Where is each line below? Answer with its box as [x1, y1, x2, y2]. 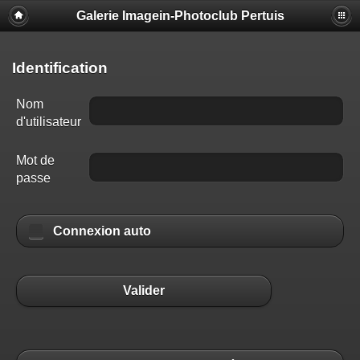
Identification [12, 59, 108, 76]
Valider [123, 284, 166, 298]
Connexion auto [53, 224, 151, 239]
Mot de [16, 153, 55, 168]
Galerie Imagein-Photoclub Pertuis [76, 9, 284, 22]
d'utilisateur [16, 115, 81, 129]
